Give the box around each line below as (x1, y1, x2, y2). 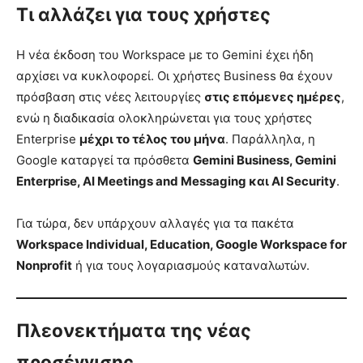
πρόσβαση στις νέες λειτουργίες (16, 89, 204, 105)
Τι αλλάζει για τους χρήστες (16, 2, 271, 25)
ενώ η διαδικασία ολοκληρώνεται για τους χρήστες (16, 110, 312, 126)
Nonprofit (16, 258, 72, 274)
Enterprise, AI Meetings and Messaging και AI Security (16, 173, 336, 190)
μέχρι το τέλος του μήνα (79, 131, 225, 147)
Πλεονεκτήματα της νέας (16, 318, 251, 341)
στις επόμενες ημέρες (204, 89, 341, 105)
